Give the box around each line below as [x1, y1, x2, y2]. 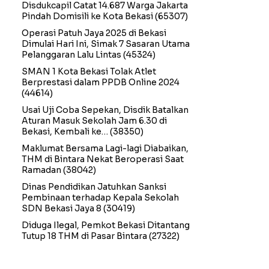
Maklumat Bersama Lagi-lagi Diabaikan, [22, 143, 189, 154]
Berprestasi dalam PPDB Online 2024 [22, 77, 180, 88]
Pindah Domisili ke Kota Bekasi [22, 11, 153, 22]
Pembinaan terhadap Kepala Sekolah [22, 192, 179, 203]
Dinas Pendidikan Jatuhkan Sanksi [22, 181, 166, 192]
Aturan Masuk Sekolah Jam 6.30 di [22, 115, 167, 126]
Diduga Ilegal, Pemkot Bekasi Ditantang [22, 220, 190, 231]
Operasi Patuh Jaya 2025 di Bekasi [22, 28, 166, 38]
